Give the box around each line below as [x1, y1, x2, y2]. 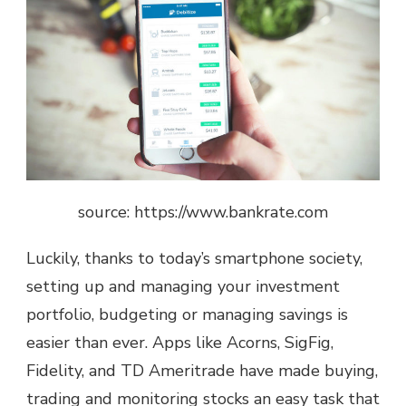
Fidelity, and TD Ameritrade [26, 360, 235, 382]
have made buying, [235, 360, 378, 382]
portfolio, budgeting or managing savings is [26, 304, 348, 326]
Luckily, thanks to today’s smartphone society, [26, 247, 362, 270]
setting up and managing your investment [26, 275, 340, 298]
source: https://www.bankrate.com [78, 201, 328, 224]
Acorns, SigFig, [227, 332, 333, 354]
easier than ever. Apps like [26, 332, 227, 354]
